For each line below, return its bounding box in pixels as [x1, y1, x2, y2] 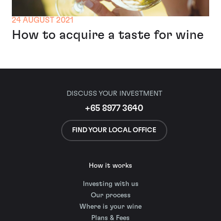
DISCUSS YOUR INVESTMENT [66, 90, 162, 98]
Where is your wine [79, 203, 142, 210]
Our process [90, 192, 131, 199]
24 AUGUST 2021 [12, 16, 74, 24]
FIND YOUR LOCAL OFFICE [72, 126, 156, 134]
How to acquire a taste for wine [12, 28, 204, 41]
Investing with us [82, 181, 139, 187]
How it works [89, 162, 132, 169]
